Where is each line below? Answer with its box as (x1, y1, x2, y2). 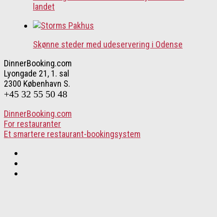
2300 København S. (4, 78, 70, 89)
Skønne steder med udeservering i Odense (33, 39, 183, 50)
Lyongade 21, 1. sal (4, 68, 69, 79)
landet (33, 1, 55, 12)
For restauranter (4, 119, 61, 129)
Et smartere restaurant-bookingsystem (4, 129, 140, 139)
